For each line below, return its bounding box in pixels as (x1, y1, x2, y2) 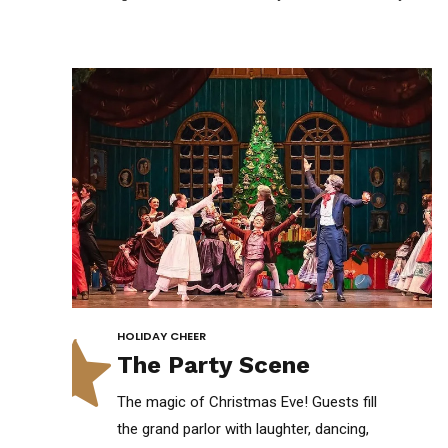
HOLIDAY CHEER (117, 327, 206, 344)
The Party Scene (117, 350, 310, 379)
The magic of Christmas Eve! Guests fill (117, 392, 377, 411)
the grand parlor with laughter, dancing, (117, 419, 369, 438)
